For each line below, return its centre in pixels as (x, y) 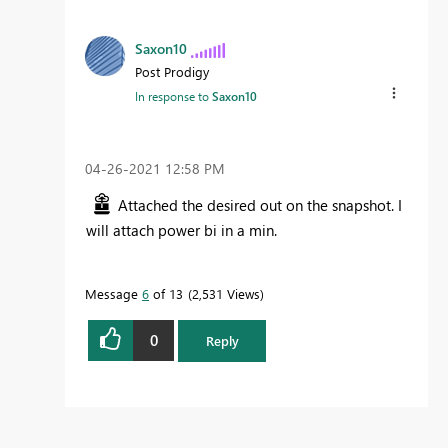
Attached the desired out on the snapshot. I (260, 204)
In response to (173, 96)
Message (113, 293)
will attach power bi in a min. (183, 229)
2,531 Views (226, 293)
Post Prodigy (172, 72)
